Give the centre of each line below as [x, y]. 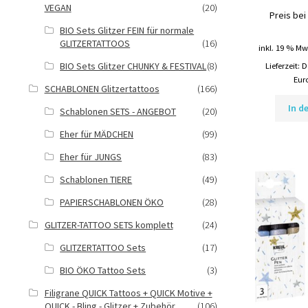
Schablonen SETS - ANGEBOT [118, 111]
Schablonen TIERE [96, 179]
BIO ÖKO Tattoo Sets [103, 270]
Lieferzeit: [283, 66]
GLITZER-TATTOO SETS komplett [109, 225]
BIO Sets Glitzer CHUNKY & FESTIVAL [133, 66]
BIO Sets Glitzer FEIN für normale [127, 30]
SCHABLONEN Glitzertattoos [102, 89]
